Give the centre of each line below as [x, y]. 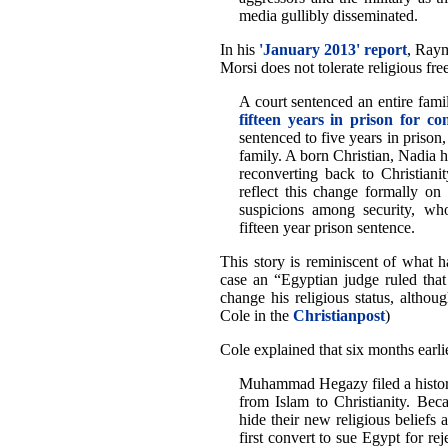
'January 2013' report [333, 49]
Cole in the [256, 315]
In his [240, 49]
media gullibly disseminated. [328, 15]
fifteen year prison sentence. [326, 227]
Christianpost [339, 315]
